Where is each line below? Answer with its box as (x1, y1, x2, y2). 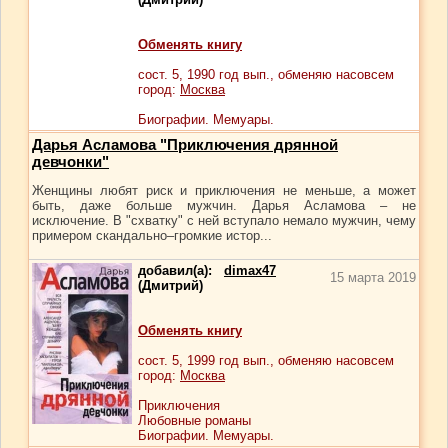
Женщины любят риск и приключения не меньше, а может (32, 183, 416, 198)
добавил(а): (138, 263, 224, 278)
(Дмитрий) (138, 278, 203, 293)
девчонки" (32, 153, 109, 170)
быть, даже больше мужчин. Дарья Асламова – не (32, 198, 416, 213)
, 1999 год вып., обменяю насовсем (179, 353, 394, 368)
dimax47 (224, 263, 276, 278)
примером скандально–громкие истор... (32, 228, 272, 243)
